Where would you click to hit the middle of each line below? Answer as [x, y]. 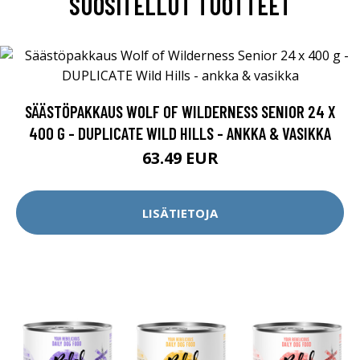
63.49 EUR [180, 158]
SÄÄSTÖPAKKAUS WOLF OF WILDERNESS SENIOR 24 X [180, 111]
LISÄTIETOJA [180, 213]
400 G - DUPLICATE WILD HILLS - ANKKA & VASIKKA [180, 133]
